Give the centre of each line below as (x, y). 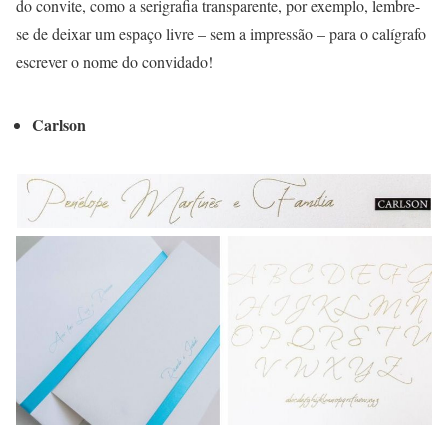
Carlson (59, 125)
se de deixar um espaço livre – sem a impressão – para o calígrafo (221, 34)
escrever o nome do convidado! (114, 62)
